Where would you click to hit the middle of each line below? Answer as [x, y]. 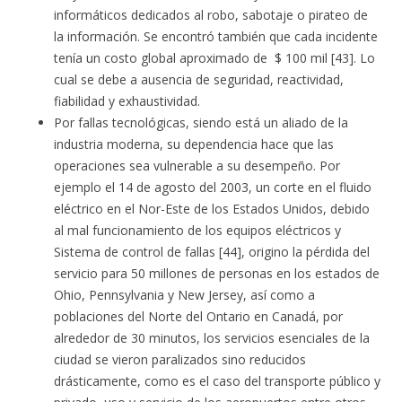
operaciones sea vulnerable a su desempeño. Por [197, 166]
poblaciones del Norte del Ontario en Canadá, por [198, 316]
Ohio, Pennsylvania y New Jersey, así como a [184, 295]
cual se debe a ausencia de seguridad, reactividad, [199, 79]
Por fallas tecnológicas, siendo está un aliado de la [201, 122]
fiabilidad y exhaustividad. [127, 101]
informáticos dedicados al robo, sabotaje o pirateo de [211, 15]
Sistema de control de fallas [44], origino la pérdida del [212, 252]
